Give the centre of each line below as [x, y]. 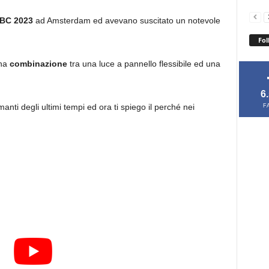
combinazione [39, 64]
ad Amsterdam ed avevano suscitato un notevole [128, 20]
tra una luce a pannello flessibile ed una [145, 64]
